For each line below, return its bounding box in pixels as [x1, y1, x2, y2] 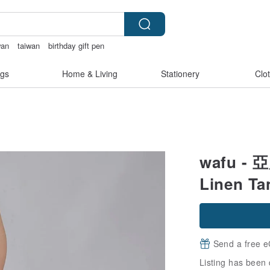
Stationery [161, 67, 199, 80]
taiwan [17, 40, 40, 51]
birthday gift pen [48, 40, 105, 51]
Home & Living [62, 67, 118, 80]
